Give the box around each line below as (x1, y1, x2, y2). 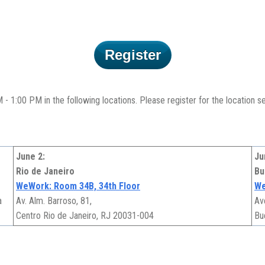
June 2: (16, 151, 45, 163)
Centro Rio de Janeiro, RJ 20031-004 (16, 210, 154, 222)
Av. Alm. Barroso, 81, (16, 195, 92, 207)
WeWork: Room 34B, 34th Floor (16, 180, 140, 192)
